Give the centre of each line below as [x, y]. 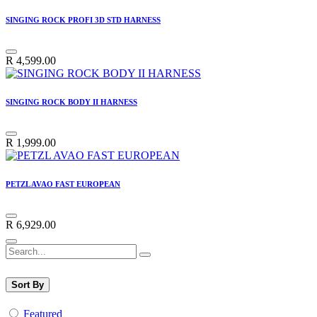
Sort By [28, 284]
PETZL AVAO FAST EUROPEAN [63, 184]
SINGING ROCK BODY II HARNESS [71, 102]
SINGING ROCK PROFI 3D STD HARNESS [83, 20]
